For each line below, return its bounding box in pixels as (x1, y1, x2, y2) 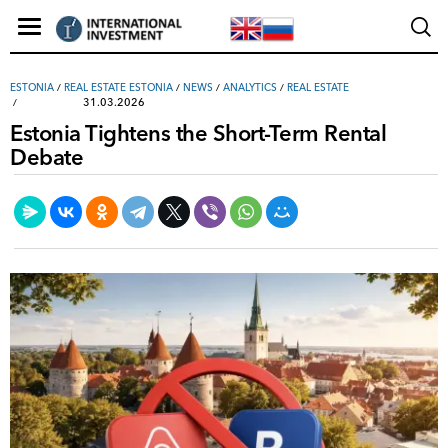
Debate (10, 144, 83, 171)
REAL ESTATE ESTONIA (64, 81, 173, 94)
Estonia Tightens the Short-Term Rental (10, 120, 386, 147)
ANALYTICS (223, 81, 277, 94)
